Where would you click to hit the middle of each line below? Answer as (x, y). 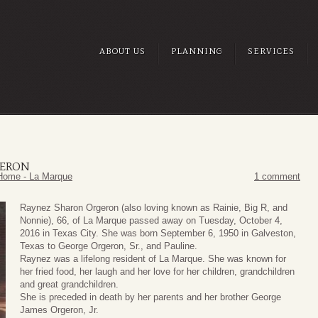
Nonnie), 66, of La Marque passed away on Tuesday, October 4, (151, 221)
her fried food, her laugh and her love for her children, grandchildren (157, 272)
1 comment (277, 177)
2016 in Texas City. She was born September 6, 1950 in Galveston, (158, 234)
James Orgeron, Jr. (59, 310)
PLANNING (197, 51)
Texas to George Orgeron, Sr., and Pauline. (109, 246)
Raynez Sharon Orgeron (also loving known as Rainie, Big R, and (154, 208)
